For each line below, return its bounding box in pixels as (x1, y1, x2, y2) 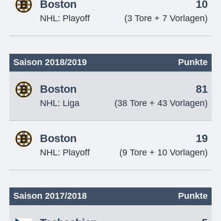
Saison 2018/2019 (13, 57, 87, 67)
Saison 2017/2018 (13, 191, 87, 201)
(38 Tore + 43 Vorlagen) (114, 98, 208, 108)
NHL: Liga (39, 98, 79, 108)
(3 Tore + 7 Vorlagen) (124, 13, 208, 23)
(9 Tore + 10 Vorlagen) (119, 147, 208, 157)
